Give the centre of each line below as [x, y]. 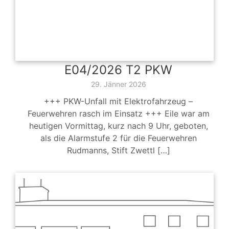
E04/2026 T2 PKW [118, 70]
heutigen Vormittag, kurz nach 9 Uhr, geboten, [118, 126]
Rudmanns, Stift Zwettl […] [118, 151]
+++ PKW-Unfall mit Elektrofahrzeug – [118, 101]
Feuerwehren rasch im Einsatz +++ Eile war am [118, 114]
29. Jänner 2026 [118, 84]
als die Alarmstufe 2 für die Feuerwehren [118, 138]
